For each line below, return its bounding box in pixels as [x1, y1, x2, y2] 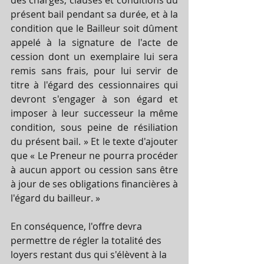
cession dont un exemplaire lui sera [11, 49, 178, 63]
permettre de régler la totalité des [11, 233, 164, 247]
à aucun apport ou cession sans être [11, 163, 178, 176]
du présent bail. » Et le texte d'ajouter [11, 134, 178, 148]
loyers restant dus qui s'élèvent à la [11, 247, 169, 261]
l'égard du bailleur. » [11, 191, 103, 204]
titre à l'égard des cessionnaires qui [11, 78, 178, 91]
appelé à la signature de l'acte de [11, 35, 178, 49]
